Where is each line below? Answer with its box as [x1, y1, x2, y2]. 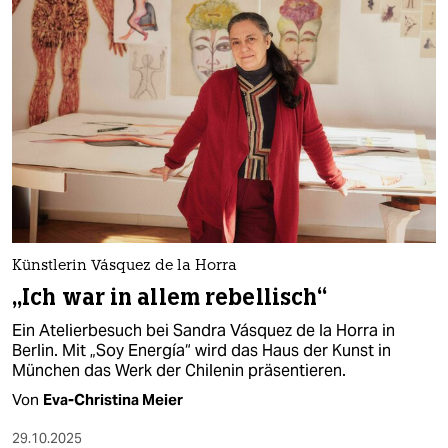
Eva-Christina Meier [43, 389, 183, 409]
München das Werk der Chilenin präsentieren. [12, 359, 346, 381]
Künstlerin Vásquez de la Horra [12, 258, 237, 274]
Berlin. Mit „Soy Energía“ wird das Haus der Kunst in [12, 339, 391, 361]
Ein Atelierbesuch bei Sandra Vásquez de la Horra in [12, 319, 395, 341]
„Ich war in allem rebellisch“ [12, 282, 328, 312]
